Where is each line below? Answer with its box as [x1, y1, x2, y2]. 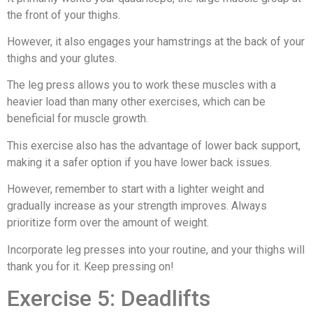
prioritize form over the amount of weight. [7, 216, 209, 230]
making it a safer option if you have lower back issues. [7, 155, 272, 169]
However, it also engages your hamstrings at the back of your [7, 35, 305, 49]
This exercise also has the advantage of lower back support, [7, 138, 300, 152]
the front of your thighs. [7, 8, 120, 22]
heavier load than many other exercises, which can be [7, 95, 265, 109]
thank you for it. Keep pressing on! [7, 259, 174, 273]
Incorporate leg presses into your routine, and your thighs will [7, 242, 305, 256]
